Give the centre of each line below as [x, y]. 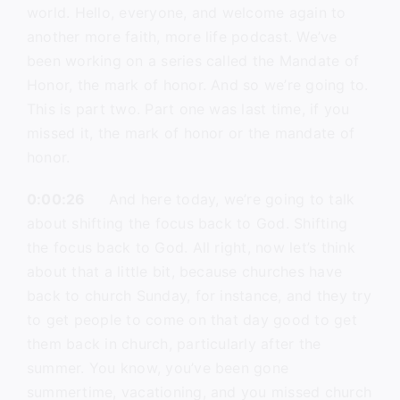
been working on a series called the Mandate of [193, 61]
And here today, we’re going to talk [220, 199]
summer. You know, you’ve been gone [158, 368]
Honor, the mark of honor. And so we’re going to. [197, 85]
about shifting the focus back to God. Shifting [187, 223]
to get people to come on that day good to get [192, 320]
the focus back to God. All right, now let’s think [191, 247]
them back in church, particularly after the [174, 344]
